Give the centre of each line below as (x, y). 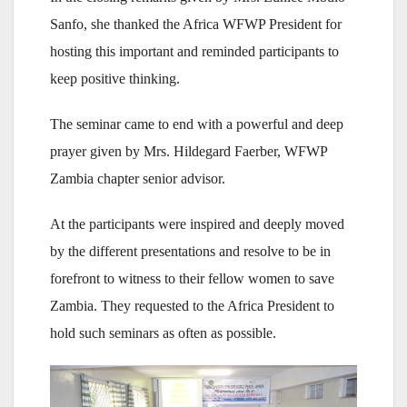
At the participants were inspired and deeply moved (197, 223)
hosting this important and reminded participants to (194, 51)
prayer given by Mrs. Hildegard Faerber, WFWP (189, 151)
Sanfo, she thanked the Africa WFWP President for (196, 24)
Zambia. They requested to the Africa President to (192, 305)
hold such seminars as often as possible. (163, 333)
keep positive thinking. (115, 78)
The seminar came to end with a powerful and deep (197, 124)
